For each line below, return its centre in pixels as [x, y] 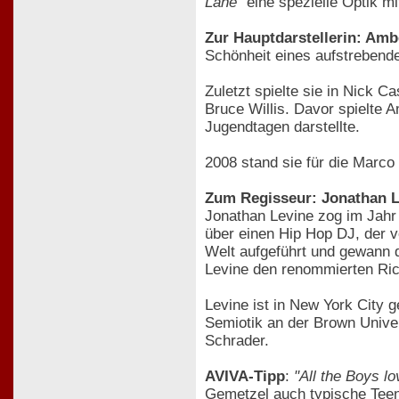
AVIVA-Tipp [245, 376]
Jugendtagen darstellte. [282, 126]
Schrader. [237, 340]
